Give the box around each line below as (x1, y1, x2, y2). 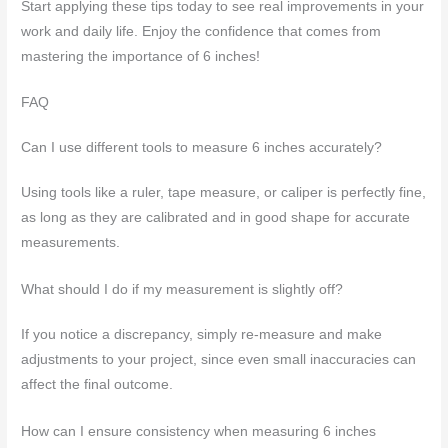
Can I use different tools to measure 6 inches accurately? (21, 140, 383, 156)
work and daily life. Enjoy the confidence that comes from (21, 23, 382, 39)
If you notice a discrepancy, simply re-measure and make (21, 327, 383, 343)
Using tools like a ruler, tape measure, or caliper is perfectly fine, (21, 185, 427, 201)
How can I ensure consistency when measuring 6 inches (21, 424, 377, 440)
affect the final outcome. (21, 377, 174, 393)
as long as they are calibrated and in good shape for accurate (21, 210, 411, 226)
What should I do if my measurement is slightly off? (21, 282, 344, 298)
